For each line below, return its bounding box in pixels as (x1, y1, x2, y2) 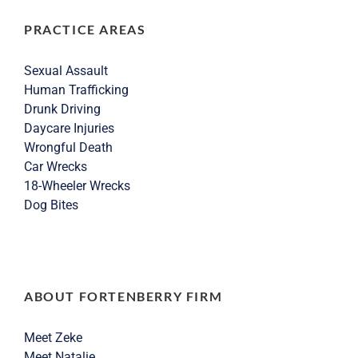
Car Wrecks (24, 158, 87, 174)
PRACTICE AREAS (24, 21, 146, 37)
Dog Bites (24, 197, 78, 213)
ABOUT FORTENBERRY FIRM (24, 288, 223, 304)
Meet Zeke (24, 329, 82, 345)
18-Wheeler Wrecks (24, 177, 130, 193)
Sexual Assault (24, 62, 108, 78)
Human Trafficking (24, 82, 129, 97)
